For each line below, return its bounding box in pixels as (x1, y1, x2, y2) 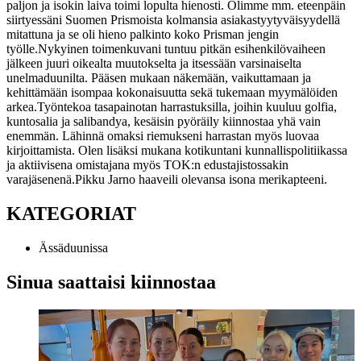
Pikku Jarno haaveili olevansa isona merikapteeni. (75, 172, 327, 186)
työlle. (6, 41, 38, 56)
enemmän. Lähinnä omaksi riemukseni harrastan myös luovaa (6, 128, 319, 143)
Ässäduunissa (39, 240, 108, 255)
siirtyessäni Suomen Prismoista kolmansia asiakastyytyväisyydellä (6, 12, 340, 27)
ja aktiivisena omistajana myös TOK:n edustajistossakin (6, 157, 288, 172)
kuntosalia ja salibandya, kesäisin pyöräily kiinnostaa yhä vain (6, 114, 321, 128)
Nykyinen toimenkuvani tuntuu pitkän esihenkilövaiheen (38, 41, 326, 56)
